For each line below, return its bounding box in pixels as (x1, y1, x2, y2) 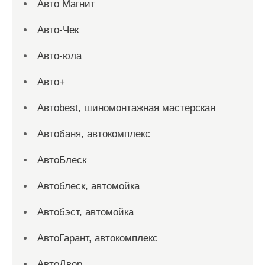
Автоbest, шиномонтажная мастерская (37, 102, 215, 114)
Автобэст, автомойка (37, 206, 134, 218)
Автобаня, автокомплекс (37, 128, 150, 140)
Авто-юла (37, 50, 82, 62)
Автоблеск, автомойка (37, 180, 140, 192)
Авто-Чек (37, 24, 79, 35)
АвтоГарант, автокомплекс (37, 232, 158, 244)
